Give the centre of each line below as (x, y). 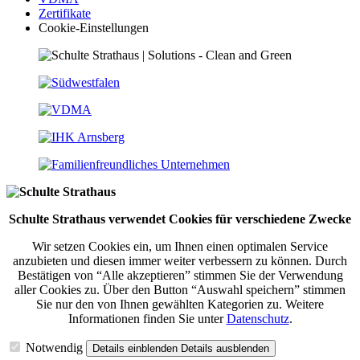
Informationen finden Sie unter (147, 318)
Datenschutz (258, 318)
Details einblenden (137, 348)
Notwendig (54, 347)
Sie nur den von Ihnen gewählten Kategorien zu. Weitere (180, 304)
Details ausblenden (225, 348)
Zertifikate (65, 13)
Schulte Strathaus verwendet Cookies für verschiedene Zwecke (180, 219)
